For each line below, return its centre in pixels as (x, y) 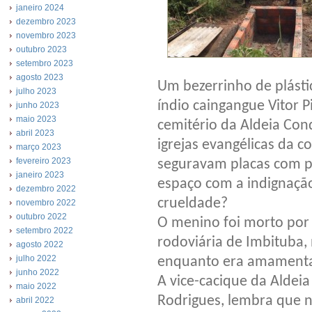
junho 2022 (38, 272)
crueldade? (193, 204)
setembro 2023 (45, 63)
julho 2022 (36, 258)
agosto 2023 (40, 77)
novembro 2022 (46, 203)
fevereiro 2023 (44, 161)
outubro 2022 (41, 217)
